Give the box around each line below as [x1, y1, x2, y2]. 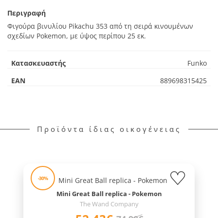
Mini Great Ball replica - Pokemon [56, 189, 162, 199]
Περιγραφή [7, 8, 46, 18]
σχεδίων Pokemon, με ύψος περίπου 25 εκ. [7, 31, 146, 41]
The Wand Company [79, 200, 139, 209]
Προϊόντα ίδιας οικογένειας [37, 124, 181, 134]
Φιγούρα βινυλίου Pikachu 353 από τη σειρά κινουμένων [7, 21, 193, 31]
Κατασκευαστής [11, 58, 66, 68]
